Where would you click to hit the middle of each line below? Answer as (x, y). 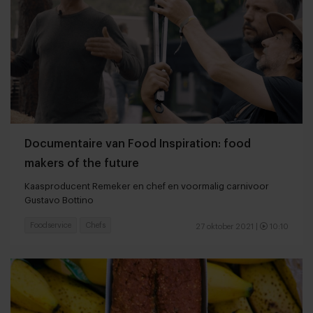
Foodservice (51, 225)
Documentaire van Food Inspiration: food (138, 144)
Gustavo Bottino (59, 200)
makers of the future (82, 163)
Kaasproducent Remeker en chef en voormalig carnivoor (147, 186)
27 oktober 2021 (225, 226)
